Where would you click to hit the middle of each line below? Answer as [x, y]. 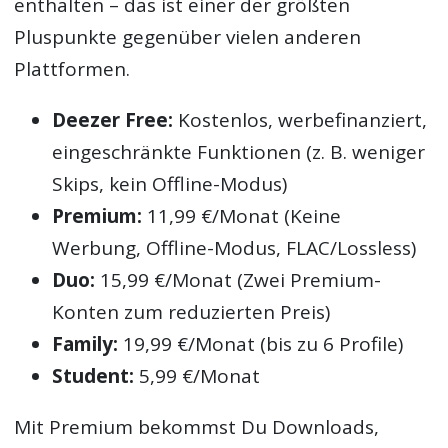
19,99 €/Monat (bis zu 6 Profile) [261, 344]
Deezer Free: [113, 120]
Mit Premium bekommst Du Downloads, [197, 427]
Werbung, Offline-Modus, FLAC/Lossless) [234, 248]
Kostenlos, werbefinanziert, [300, 120]
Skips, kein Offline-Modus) [170, 184]
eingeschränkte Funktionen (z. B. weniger [239, 152]
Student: [93, 376]
